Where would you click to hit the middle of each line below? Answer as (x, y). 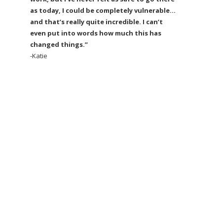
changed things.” (59, 44)
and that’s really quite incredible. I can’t (96, 21)
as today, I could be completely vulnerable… (103, 10)
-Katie (39, 55)
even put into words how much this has (96, 33)
